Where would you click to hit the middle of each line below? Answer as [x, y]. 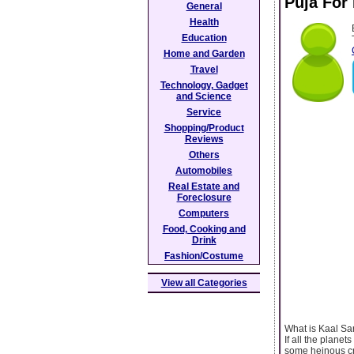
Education [204, 38]
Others [204, 155]
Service [204, 112]
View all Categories [204, 283]
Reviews [204, 139]
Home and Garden [204, 54]
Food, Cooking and [204, 229]
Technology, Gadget [204, 85]
